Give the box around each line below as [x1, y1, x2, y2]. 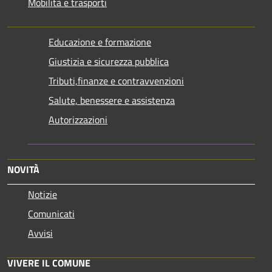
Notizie [28, 186, 57, 202]
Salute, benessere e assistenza [49, 92, 175, 107]
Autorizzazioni [49, 112, 107, 127]
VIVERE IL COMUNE [7, 255, 90, 270]
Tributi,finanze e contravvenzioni [49, 73, 184, 88]
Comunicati [28, 206, 75, 221]
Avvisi [28, 225, 53, 240]
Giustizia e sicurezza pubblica [49, 53, 169, 69]
